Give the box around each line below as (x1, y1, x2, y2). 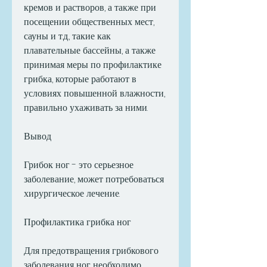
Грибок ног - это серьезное (24, 158, 133, 172)
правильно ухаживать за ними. (24, 101, 148, 115)
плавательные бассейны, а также (24, 44, 156, 58)
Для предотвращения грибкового (24, 244, 159, 258)
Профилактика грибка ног (24, 215, 131, 229)
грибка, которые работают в (24, 72, 136, 86)
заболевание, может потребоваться (24, 172, 164, 187)
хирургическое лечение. (24, 187, 120, 201)
